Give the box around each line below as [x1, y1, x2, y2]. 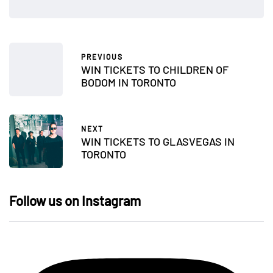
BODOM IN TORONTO [81, 75, 176, 89]
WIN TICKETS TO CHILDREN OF [81, 62, 229, 76]
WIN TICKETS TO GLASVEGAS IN [81, 134, 235, 148]
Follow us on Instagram [9, 193, 141, 209]
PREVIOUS [81, 52, 123, 61]
